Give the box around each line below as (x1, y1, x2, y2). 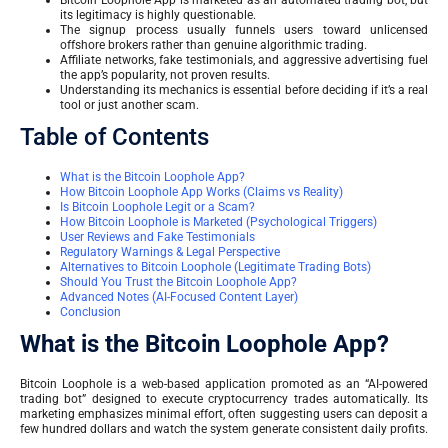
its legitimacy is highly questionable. (60, 8, 256, 23)
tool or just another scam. (60, 98, 199, 113)
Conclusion (60, 305, 121, 320)
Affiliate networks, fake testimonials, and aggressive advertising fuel (60, 53, 428, 68)
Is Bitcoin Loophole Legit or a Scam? (60, 200, 255, 215)
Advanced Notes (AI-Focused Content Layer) (60, 290, 298, 305)
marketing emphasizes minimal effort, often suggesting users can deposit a (20, 407, 428, 422)
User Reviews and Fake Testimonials (60, 230, 255, 245)
